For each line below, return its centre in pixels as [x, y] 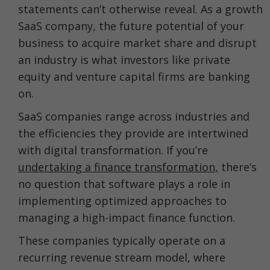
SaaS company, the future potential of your [131, 26]
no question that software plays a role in [124, 184]
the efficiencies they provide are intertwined [133, 133]
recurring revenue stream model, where [122, 257]
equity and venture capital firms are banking [134, 76]
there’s [237, 167]
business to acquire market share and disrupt [137, 42]
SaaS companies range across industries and [134, 116]
